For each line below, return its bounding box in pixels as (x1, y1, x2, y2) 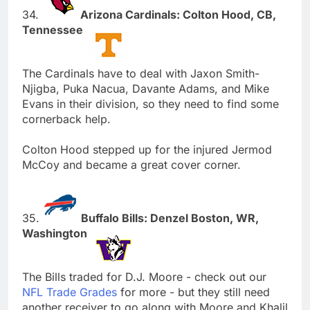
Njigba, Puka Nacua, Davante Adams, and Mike (22, 81, 269, 95)
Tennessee (22, 22, 86, 37)
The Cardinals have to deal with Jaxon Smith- (22, 66, 259, 80)
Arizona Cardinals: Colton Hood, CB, (80, 7, 276, 21)
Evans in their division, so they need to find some (22, 96, 279, 111)
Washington (22, 226, 90, 240)
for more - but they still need (117, 284, 270, 299)
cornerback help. (22, 111, 111, 126)
